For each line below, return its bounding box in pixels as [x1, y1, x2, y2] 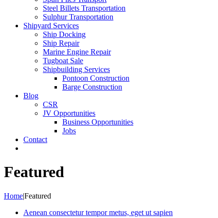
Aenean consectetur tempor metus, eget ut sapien [23, 208, 173, 217]
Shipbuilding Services [43, 65, 110, 73]
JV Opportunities [43, 109, 95, 117]
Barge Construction [62, 83, 122, 91]
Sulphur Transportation [43, 13, 113, 21]
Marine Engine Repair [43, 48, 111, 56]
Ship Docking [43, 30, 86, 38]
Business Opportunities [62, 118, 133, 126]
